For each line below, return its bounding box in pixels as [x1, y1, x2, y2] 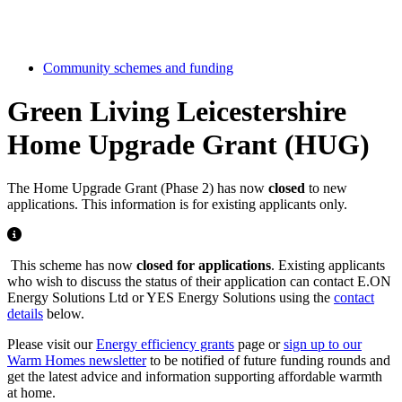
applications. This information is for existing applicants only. [7, 197, 347, 213]
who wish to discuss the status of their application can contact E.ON [7, 274, 391, 290]
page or [234, 336, 284, 353]
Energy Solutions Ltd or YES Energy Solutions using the [7, 290, 334, 306]
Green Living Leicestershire [7, 95, 346, 128]
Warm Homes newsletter [7, 353, 146, 369]
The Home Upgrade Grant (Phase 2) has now [7, 180, 268, 197]
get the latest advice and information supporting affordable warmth [7, 369, 382, 385]
